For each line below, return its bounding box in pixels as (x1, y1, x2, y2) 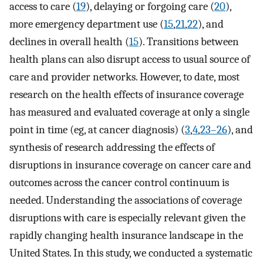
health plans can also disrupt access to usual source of (9, 53, 250, 66)
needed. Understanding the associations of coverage (9, 194, 242, 207)
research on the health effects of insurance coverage (9, 88, 244, 102)
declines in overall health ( (9, 35, 129, 49)
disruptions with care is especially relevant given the (9, 211, 245, 225)
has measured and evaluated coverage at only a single (9, 106, 249, 119)
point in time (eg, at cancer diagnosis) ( (9, 123, 185, 137)
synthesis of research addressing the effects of (9, 141, 215, 154)
